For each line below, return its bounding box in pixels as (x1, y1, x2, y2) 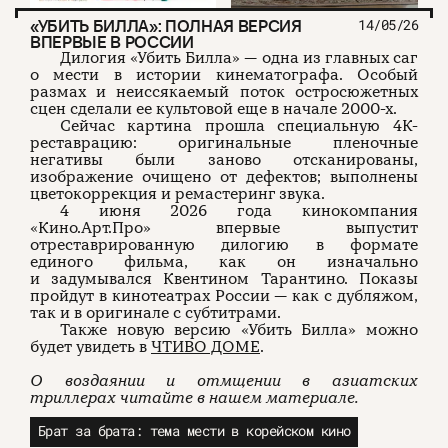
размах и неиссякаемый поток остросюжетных (30, 82, 418, 103)
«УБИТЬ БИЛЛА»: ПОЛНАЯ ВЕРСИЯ (30, 15, 302, 38)
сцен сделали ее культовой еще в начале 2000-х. (30, 99, 397, 120)
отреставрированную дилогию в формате (30, 235, 418, 256)
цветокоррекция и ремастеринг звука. (30, 184, 325, 205)
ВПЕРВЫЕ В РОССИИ (30, 31, 194, 54)
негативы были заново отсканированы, (30, 150, 418, 171)
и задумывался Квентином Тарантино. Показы (30, 269, 418, 290)
